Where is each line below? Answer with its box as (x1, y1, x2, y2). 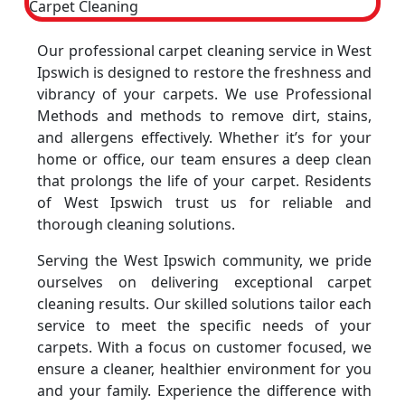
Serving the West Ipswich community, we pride (37, 250, 372, 270)
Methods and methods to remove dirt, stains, (37, 106, 372, 126)
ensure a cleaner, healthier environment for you (37, 359, 372, 379)
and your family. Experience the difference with (37, 381, 372, 400)
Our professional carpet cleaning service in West (37, 41, 372, 61)
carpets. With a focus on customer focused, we (37, 337, 372, 357)
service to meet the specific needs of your (37, 316, 372, 335)
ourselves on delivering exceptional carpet (37, 272, 372, 292)
